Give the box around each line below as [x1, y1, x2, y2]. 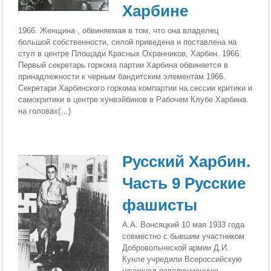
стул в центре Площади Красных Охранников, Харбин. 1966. [18, 49, 242, 58]
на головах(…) [18, 106, 71, 116]
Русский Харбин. [122, 152, 251, 171]
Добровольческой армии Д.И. [122, 243, 230, 252]
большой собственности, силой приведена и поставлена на [18, 38, 237, 47]
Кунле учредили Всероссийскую [122, 254, 243, 264]
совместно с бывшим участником [122, 231, 245, 241]
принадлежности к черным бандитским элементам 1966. [18, 72, 226, 81]
